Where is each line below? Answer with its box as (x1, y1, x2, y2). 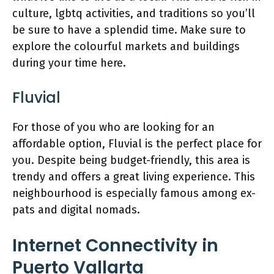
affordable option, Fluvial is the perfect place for (12, 137, 262, 150)
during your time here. (12, 56, 129, 70)
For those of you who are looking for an (12, 120, 215, 134)
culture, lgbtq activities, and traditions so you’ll (12, 7, 255, 20)
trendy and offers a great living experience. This (12, 170, 255, 183)
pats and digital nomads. (12, 203, 143, 217)
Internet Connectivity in (12, 234, 218, 257)
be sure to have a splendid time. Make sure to (12, 23, 246, 37)
